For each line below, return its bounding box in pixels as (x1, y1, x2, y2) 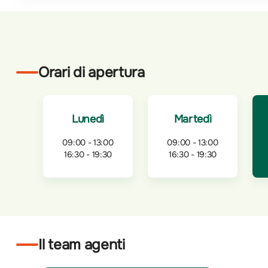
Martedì (173, 112, 212, 126)
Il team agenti (38, 235, 125, 254)
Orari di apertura (38, 63, 145, 81)
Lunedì (71, 112, 105, 126)
